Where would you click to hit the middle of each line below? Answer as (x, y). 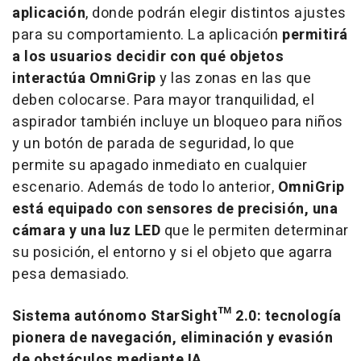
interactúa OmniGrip (84, 78)
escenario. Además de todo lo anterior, (145, 187)
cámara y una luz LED (88, 230)
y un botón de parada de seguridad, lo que (154, 143)
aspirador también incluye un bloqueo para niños (178, 122)
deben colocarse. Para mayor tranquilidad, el (163, 100)
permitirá (315, 35)
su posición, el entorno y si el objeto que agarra (172, 252)
